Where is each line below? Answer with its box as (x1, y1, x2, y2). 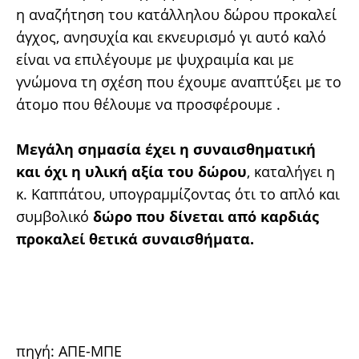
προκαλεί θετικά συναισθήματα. (16, 229, 254, 248)
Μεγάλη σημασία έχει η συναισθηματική (16, 139, 316, 159)
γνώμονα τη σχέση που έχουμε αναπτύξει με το (16, 72, 341, 91)
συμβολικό (16, 207, 93, 226)
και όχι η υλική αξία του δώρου (16, 162, 247, 181)
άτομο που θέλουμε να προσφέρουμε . (16, 95, 280, 114)
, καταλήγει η (247, 162, 335, 181)
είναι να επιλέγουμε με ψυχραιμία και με (16, 50, 294, 69)
